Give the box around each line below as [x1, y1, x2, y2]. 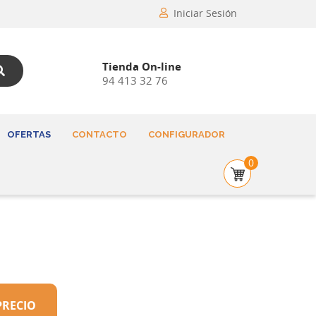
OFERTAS [7, 129, 51, 140]
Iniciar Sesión [173, 6, 237, 20]
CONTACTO [72, 129, 127, 140]
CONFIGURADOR [148, 129, 225, 140]
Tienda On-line [102, 59, 181, 73]
